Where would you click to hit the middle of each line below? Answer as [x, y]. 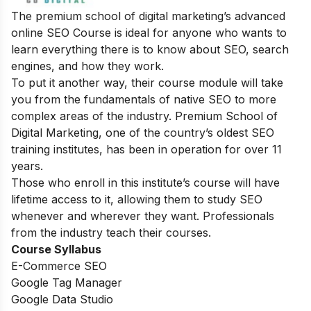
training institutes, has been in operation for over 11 [146, 149]
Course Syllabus [56, 249]
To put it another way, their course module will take [147, 82]
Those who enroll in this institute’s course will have [145, 182]
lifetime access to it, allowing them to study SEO [137, 199]
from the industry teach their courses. [111, 232]
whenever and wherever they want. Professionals [143, 216]
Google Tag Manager [67, 282]
